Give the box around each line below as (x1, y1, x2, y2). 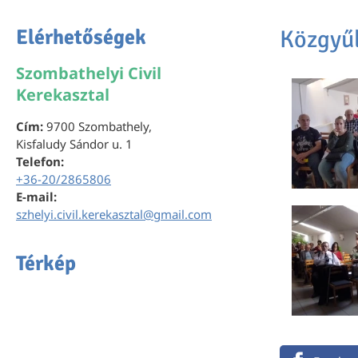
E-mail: (16, 189, 57, 205)
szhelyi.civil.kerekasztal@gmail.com (16, 206, 212, 223)
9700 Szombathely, (43, 118, 152, 135)
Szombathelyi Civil (16, 62, 161, 85)
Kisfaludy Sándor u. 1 (16, 136, 133, 153)
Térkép (16, 251, 76, 277)
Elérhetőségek (16, 25, 146, 51)
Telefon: (16, 153, 64, 170)
